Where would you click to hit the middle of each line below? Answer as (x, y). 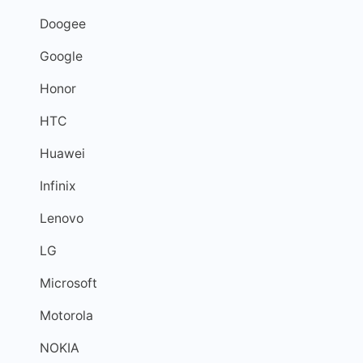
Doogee (63, 24)
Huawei (62, 154)
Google (61, 57)
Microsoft (68, 284)
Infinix (58, 186)
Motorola (66, 316)
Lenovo (62, 219)
